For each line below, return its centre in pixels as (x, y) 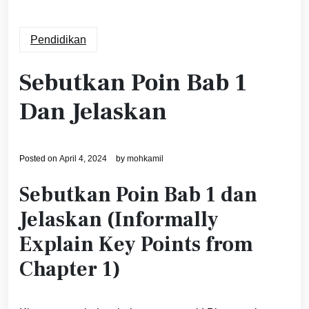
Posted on (39, 159)
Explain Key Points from (136, 245)
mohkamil (145, 159)
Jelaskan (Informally (119, 220)
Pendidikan (58, 40)
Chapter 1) (70, 270)
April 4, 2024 (83, 159)
